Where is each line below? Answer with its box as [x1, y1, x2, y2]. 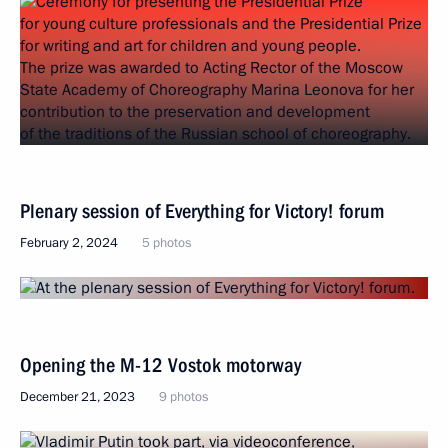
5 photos [142, 234, 191, 252]
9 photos [159, 388, 208, 406]
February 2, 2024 [20, 234, 118, 252]
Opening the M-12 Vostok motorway [20, 353, 301, 377]
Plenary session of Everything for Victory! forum [20, 199, 384, 223]
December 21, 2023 [20, 388, 135, 406]
